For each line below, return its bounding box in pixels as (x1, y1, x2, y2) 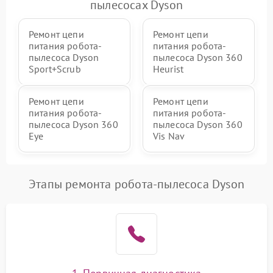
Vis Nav (153, 130, 185, 142)
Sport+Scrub (29, 63, 81, 75)
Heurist (153, 63, 184, 75)
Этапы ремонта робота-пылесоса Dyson (29, 176, 244, 192)
